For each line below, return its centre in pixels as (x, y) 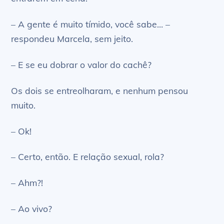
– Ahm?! (27, 183)
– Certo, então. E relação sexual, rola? (88, 157)
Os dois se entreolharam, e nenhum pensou (100, 90)
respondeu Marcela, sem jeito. (72, 38)
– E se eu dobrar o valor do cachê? (81, 64)
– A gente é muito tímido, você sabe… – (91, 24)
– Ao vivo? (32, 209)
